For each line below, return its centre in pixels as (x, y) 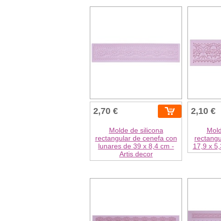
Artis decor (136, 154)
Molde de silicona (136, 130)
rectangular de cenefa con (136, 138)
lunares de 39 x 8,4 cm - (136, 146)
